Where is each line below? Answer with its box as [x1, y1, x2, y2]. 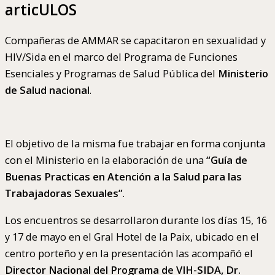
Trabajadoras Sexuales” [5, 186, 123, 201]
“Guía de [206, 153, 247, 168]
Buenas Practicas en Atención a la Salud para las [5, 169, 242, 184]
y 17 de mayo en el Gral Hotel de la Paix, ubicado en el [5, 229, 259, 244]
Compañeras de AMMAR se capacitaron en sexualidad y [5, 33, 266, 48]
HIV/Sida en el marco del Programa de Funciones [5, 50, 238, 64]
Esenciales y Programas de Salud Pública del [5, 66, 218, 81]
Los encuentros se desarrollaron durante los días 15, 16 [5, 212, 267, 227]
